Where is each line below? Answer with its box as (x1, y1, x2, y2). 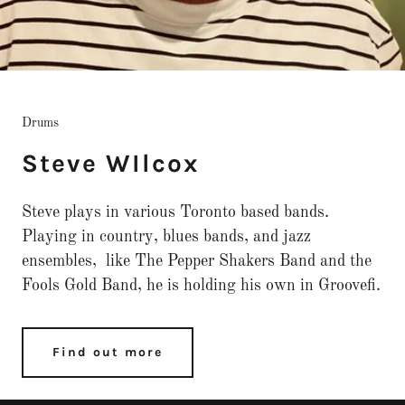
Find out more (52, 344, 163, 361)
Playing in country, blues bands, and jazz (22, 228, 311, 245)
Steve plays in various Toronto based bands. (22, 203, 329, 221)
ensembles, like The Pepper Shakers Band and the (22, 252, 372, 269)
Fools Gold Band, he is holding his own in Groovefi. (22, 277, 381, 294)
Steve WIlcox (22, 147, 200, 178)
